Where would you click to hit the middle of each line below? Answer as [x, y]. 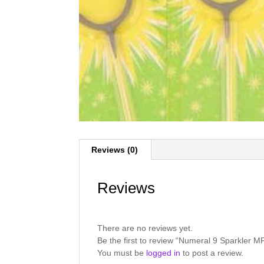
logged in [164, 253]
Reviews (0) [115, 150]
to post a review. [212, 253]
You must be [122, 253]
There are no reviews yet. [145, 228]
